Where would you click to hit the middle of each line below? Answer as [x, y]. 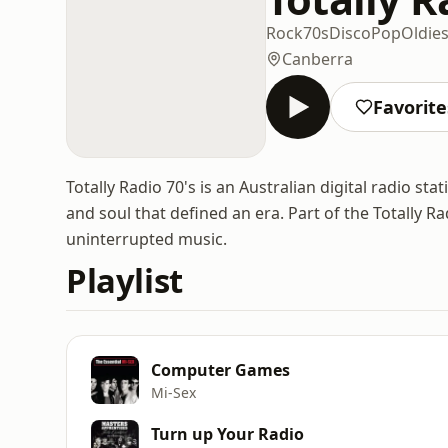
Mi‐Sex [173, 392]
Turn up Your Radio [227, 433]
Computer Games [220, 369]
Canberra [317, 58]
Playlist [124, 280]
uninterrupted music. [146, 239]
